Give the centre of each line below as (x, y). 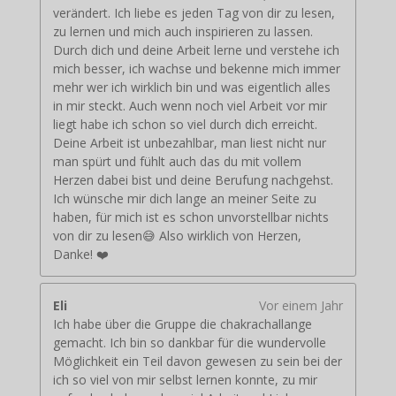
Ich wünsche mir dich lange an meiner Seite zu (184, 199)
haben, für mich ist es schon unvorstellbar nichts (190, 217)
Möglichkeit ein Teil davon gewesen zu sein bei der (197, 362)
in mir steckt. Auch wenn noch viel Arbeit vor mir (190, 106)
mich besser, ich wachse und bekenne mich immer (196, 69)
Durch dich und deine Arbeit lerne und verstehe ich (196, 50)
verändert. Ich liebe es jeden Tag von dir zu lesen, (194, 13)
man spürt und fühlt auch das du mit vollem (177, 162)
